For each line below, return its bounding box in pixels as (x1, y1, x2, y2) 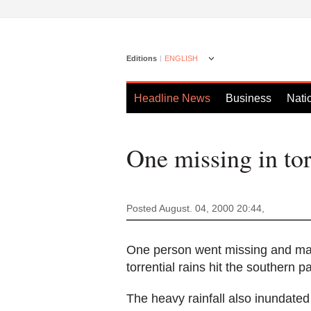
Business (226, 92, 271, 104)
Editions (126, 54, 157, 62)
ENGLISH (165, 54, 198, 62)
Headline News (134, 92, 210, 104)
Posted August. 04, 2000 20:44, (126, 203, 273, 214)
